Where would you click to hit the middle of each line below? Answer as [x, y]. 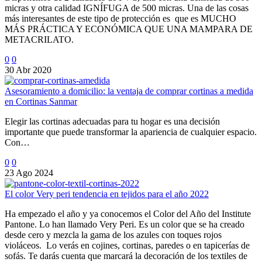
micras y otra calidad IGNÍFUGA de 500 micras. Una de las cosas [127, 8]
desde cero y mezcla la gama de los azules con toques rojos [113, 235]
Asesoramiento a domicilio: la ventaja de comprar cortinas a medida [129, 91]
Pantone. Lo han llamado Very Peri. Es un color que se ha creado [125, 224]
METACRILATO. [42, 39]
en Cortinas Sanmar [41, 101]
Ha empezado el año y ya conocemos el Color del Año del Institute [128, 213]
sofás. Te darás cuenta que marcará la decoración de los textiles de [126, 256]
